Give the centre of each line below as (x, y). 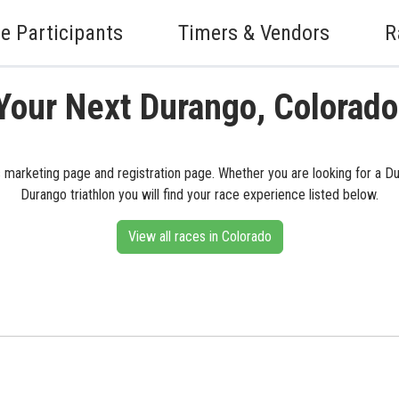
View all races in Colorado (199, 236)
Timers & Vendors (254, 33)
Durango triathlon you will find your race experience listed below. (199, 195)
